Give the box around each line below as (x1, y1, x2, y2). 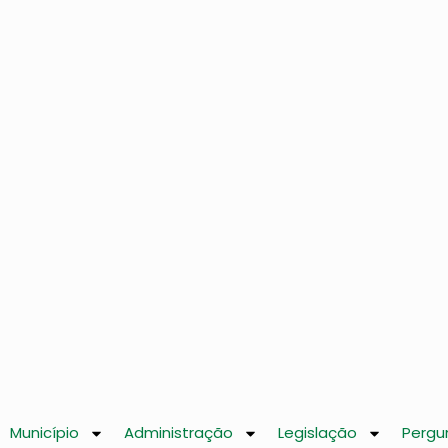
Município (10, 422, 79, 443)
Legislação (278, 422, 357, 443)
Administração (124, 422, 233, 443)
